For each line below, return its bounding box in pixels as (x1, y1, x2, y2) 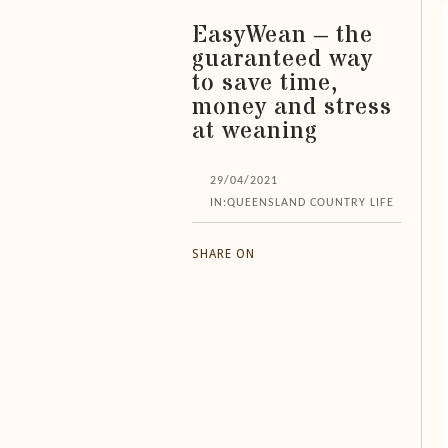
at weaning (192, 114, 318, 148)
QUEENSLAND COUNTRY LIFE (227, 196, 394, 209)
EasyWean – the (192, 18, 373, 52)
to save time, (192, 66, 338, 100)
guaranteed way (192, 42, 373, 76)
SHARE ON (192, 246, 255, 261)
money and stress (192, 90, 392, 124)
